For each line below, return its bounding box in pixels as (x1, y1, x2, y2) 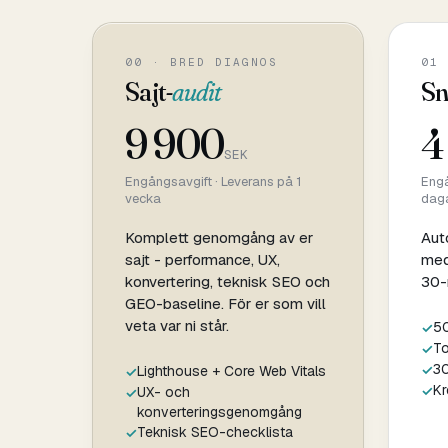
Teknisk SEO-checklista (137, 422, 293, 441)
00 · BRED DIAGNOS (125, 54, 278, 69)
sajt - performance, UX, (125, 249, 280, 269)
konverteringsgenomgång (137, 402, 302, 421)
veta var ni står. (125, 315, 229, 335)
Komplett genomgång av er (125, 227, 313, 247)
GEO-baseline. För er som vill (125, 293, 326, 313)
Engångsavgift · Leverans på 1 (125, 172, 301, 190)
